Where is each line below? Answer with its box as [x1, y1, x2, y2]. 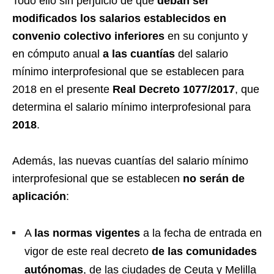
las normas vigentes [34, 227, 140, 240]
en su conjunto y [165, 30, 248, 43]
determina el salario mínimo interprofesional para [12, 101, 251, 114]
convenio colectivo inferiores [12, 30, 165, 43]
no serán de [183, 172, 245, 185]
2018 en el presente [12, 83, 113, 96]
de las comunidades [152, 245, 257, 258]
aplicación [12, 190, 66, 203]
